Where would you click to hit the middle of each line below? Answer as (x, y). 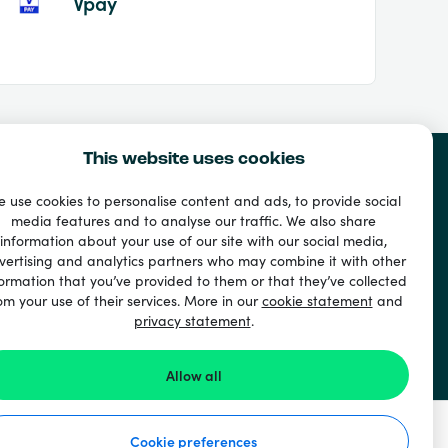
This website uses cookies (193, 159)
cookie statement (317, 300)
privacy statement (192, 320)
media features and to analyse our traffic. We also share (193, 220)
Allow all (193, 375)
